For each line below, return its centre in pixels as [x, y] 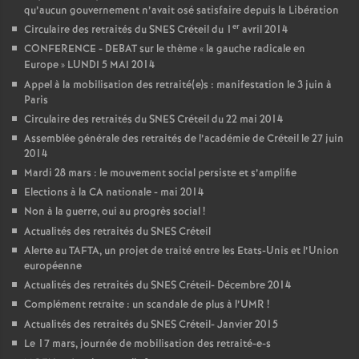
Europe [41, 65]
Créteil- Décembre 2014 [234, 286]
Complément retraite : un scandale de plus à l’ [132, 305]
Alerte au [46, 251]
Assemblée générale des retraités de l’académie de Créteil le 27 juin [184, 139]
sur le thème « [170, 49]
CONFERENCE [60, 49]
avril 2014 [264, 30]
